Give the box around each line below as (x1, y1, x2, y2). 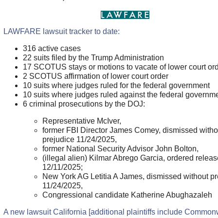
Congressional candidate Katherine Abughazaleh (42, 190, 212, 199)
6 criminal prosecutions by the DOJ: (22, 99, 147, 108)
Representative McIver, (42, 116, 123, 125)
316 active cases (22, 44, 81, 53)
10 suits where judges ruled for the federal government (22, 81, 210, 90)
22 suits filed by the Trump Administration (22, 53, 164, 62)
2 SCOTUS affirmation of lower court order (22, 72, 168, 80)
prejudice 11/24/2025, (42, 135, 117, 144)
